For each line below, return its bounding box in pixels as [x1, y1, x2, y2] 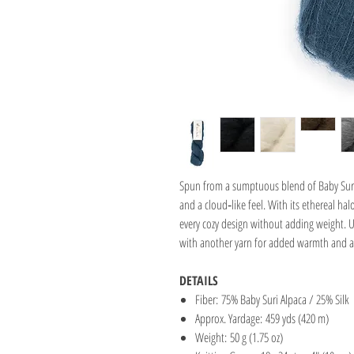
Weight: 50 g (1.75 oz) [195, 329, 283, 346]
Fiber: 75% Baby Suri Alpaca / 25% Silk [195, 291, 349, 308]
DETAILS [179, 272, 218, 289]
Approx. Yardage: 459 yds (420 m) [195, 310, 329, 327]
